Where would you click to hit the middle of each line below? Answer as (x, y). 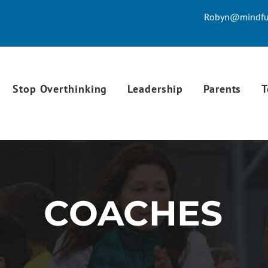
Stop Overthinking (60, 89)
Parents (223, 89)
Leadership (156, 89)
